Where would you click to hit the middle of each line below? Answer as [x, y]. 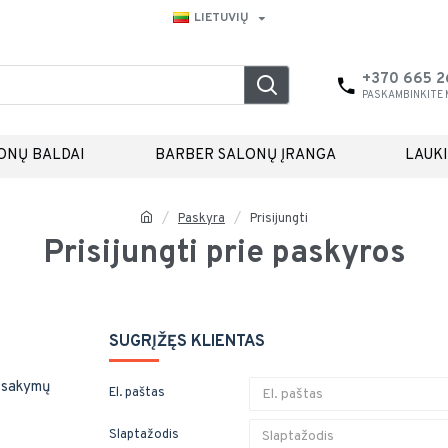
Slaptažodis [144, 435]
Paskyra [201, 218]
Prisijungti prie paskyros [224, 254]
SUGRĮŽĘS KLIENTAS [187, 342]
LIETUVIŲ [221, 17]
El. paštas [137, 393]
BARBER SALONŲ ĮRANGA [245, 155]
